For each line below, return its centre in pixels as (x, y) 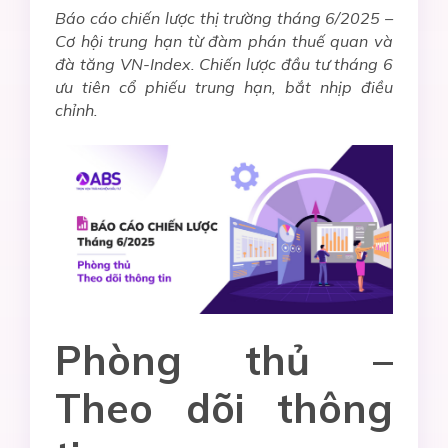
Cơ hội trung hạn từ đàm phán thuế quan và (224, 41)
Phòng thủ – (224, 360)
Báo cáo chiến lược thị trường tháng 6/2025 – (224, 18)
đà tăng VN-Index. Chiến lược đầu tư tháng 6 (224, 64)
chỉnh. (76, 110)
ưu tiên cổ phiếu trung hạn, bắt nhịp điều (224, 87)
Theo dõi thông (224, 408)
